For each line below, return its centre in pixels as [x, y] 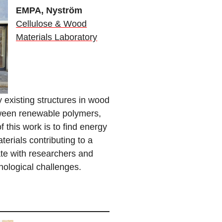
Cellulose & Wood [52, 24]
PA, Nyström [56, 11]
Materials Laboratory [57, 37]
